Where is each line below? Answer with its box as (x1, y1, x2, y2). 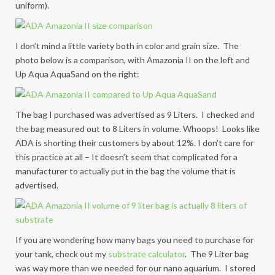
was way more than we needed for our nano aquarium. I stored (15, 263, 255, 273)
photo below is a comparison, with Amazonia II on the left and (15, 55, 250, 65)
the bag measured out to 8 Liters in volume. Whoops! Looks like (15, 123, 260, 134)
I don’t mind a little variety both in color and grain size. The (15, 41, 239, 51)
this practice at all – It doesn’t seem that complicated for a (15, 152, 238, 162)
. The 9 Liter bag (185, 249, 249, 259)
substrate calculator (108, 249, 185, 259)
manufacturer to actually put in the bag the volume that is (15, 166, 236, 176)
